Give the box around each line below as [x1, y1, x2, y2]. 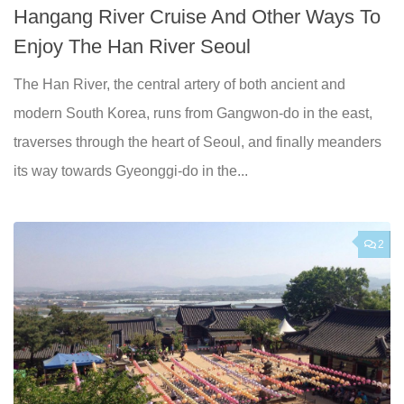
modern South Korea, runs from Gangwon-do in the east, [14, 106, 372, 122]
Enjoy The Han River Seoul [14, 35, 251, 59]
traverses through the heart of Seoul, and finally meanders [14, 134, 381, 151]
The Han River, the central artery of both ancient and [14, 77, 345, 93]
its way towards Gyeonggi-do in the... [14, 163, 248, 179]
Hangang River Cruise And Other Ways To [14, 5, 381, 29]
